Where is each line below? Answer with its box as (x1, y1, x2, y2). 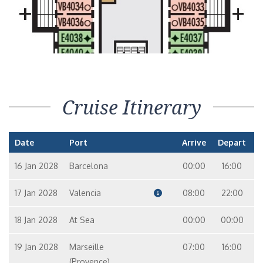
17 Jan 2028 (15, 188, 58, 198)
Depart (218, 137, 247, 147)
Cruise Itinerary (62, 95, 201, 120)
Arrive (181, 137, 206, 147)
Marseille (69, 242, 104, 252)
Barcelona (69, 161, 108, 171)
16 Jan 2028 (15, 161, 58, 171)
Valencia (69, 188, 101, 198)
